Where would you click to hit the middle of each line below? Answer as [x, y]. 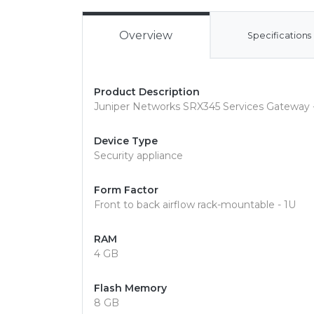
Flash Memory [130, 288]
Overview [146, 35]
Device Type [126, 141]
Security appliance [138, 156]
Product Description [147, 92]
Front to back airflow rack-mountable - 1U [195, 205]
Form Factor [126, 190]
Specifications [280, 35]
